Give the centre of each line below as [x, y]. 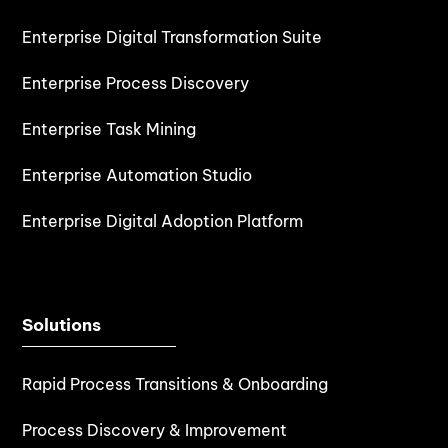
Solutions [62, 324]
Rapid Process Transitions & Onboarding [175, 383]
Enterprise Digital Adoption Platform [163, 220]
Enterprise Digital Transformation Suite [172, 36]
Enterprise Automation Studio [137, 174]
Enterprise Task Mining [109, 128]
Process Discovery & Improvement [155, 429]
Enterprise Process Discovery [136, 82]
